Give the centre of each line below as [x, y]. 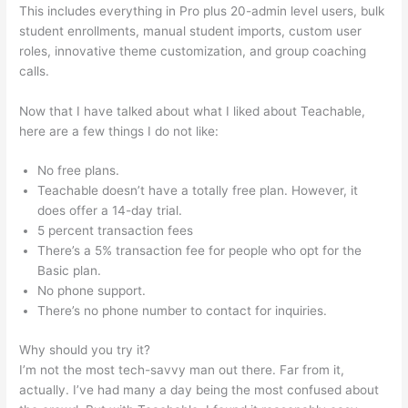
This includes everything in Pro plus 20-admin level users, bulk [202, 10]
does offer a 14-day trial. [110, 211]
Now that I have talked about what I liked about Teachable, [193, 111]
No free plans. [79, 171]
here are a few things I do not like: [119, 131]
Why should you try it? [85, 349]
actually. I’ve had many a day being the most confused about [199, 389]
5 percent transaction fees [116, 231]
